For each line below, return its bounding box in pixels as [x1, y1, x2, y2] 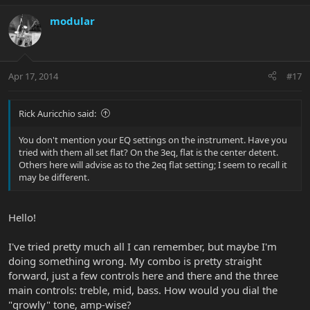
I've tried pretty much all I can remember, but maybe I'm [8, 239, 277, 254]
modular [50, 14, 95, 28]
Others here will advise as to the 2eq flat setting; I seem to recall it [19, 158, 287, 171]
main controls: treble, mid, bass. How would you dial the [8, 283, 277, 298]
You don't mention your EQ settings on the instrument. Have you [19, 133, 287, 146]
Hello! [8, 210, 36, 225]
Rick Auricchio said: [19, 107, 96, 120]
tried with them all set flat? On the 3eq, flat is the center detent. [19, 145, 278, 158]
